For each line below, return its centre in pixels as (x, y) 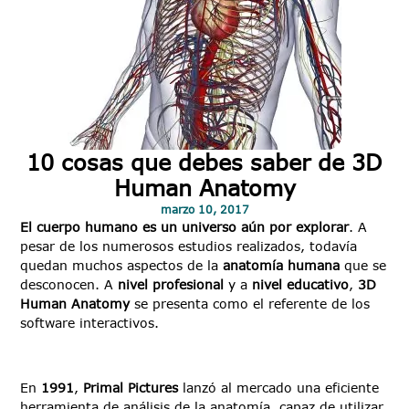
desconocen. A (69, 285)
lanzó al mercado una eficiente (279, 387)
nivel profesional (171, 285)
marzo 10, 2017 (204, 210)
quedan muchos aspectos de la (122, 266)
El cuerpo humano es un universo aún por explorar (185, 227)
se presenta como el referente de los (250, 304)
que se (363, 266)
